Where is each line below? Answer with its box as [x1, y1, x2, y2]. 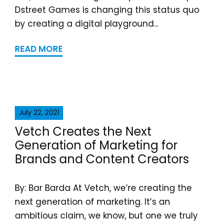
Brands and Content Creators [15, 151, 189, 167]
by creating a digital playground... [15, 18, 158, 30]
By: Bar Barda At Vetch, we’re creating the [15, 182, 192, 194]
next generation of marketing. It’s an [15, 196, 170, 208]
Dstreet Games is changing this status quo [15, 4, 199, 16]
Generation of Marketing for [15, 137, 178, 153]
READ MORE [15, 43, 63, 55]
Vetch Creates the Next [15, 123, 151, 140]
